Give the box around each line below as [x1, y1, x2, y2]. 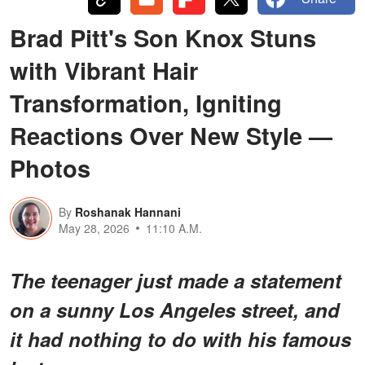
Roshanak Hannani [75, 203, 181, 220]
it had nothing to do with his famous [10, 324, 351, 353]
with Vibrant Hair [10, 52, 198, 87]
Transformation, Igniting [10, 85, 282, 120]
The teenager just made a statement [10, 266, 341, 294]
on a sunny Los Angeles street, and [10, 295, 340, 323]
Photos [10, 150, 90, 185]
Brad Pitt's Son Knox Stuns [10, 20, 316, 55]
